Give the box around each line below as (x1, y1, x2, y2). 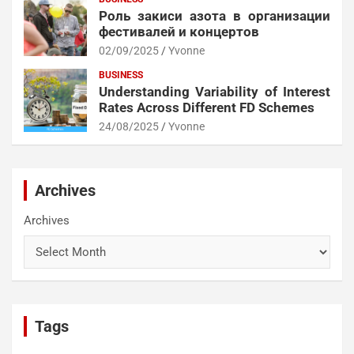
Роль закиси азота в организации (99, 8, 330, 24)
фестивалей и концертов (99, 24, 259, 40)
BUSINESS (99, 70, 143, 81)
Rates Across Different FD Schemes (99, 100, 314, 116)
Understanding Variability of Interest (99, 84, 330, 100)
